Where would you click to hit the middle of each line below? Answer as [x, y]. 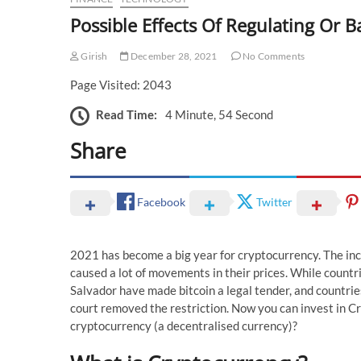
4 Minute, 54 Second [219, 115]
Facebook [161, 202]
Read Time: [127, 115]
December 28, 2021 [173, 56]
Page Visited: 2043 [121, 84]
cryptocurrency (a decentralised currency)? [184, 325]
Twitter [274, 202]
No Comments [273, 56]
